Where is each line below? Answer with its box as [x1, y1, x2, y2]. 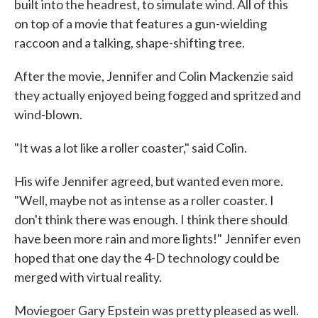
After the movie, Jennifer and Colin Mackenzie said [14, 68, 293, 84]
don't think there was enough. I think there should [14, 212, 287, 228]
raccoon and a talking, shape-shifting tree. [14, 35, 245, 51]
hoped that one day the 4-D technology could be [14, 250, 280, 266]
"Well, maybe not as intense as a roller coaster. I [14, 192, 274, 209]
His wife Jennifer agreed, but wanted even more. [14, 173, 283, 190]
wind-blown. [14, 106, 82, 123]
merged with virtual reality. [14, 269, 162, 285]
